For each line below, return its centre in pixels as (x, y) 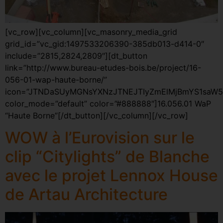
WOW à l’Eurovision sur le (100, 137)
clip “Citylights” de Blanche (107, 156)
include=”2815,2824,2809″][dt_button (76, 56)
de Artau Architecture (86, 194)
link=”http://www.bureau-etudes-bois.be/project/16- (103, 67)
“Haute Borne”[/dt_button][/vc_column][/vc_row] (97, 115)
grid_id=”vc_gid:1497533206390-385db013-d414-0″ (105, 44)
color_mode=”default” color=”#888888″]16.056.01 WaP (108, 103)
